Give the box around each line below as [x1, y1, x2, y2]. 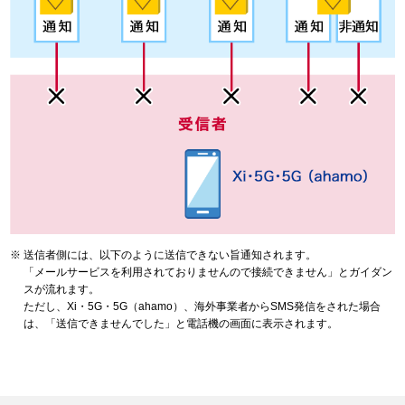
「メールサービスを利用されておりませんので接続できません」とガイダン [24, 266, 392, 279]
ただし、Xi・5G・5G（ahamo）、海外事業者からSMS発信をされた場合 [24, 300, 381, 314]
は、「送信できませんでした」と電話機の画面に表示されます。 [24, 317, 338, 331]
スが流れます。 [24, 283, 99, 297]
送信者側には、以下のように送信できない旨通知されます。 [24, 249, 316, 262]
